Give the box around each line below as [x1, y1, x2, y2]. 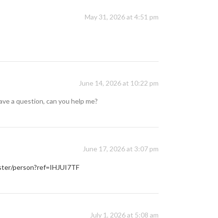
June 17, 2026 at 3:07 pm [83, 145, 159, 153]
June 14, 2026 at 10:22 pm [79, 79, 159, 88]
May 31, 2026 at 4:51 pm [85, 13, 159, 21]
